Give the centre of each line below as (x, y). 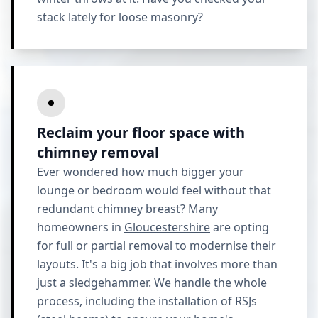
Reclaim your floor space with (141, 132)
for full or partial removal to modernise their (157, 246)
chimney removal (98, 152)
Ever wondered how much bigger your (141, 172)
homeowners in (81, 227)
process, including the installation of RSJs (147, 301)
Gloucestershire (167, 227)
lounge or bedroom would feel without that (154, 190)
